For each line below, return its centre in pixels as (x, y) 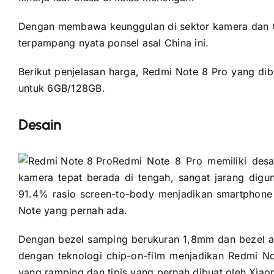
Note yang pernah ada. (72, 210)
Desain (39, 124)
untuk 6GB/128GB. (61, 88)
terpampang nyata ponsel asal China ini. (113, 43)
